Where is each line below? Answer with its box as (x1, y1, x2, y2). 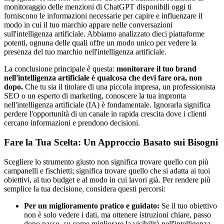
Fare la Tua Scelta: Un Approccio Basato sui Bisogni (4, 137, 218, 147)
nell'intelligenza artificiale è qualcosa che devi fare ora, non (4, 73, 202, 82)
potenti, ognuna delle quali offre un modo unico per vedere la (4, 38, 196, 47)
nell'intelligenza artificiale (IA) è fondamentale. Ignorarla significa (4, 100, 210, 109)
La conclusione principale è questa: (4, 64, 116, 73)
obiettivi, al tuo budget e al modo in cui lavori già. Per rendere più (4, 175, 210, 184)
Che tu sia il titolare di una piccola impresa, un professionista (23, 82, 215, 91)
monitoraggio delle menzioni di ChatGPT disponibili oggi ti (4, 2, 191, 11)
